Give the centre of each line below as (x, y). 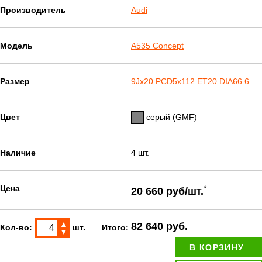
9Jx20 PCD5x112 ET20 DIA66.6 (190, 81)
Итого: (116, 227)
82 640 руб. (159, 226)
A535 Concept (157, 46)
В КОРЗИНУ (217, 247)
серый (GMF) (170, 117)
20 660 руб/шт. (167, 191)
